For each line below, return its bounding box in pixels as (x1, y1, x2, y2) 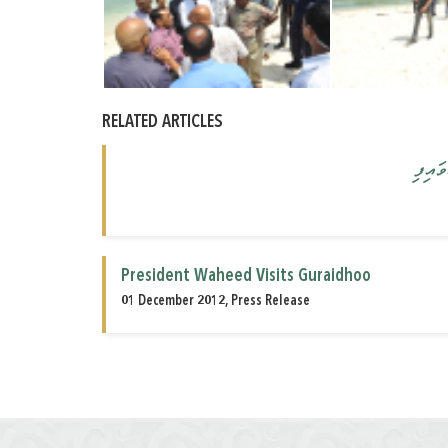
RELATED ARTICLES (102, 112, 223, 131)
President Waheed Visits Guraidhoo (121, 266, 371, 285)
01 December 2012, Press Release (121, 293, 310, 308)
